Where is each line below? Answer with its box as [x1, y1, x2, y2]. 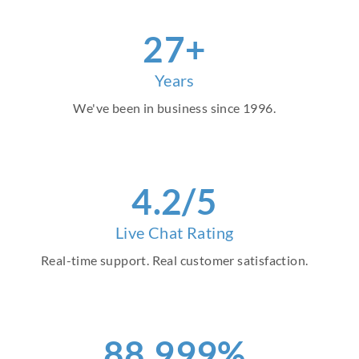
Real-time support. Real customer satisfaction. [41, 252, 309, 268]
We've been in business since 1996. [73, 100, 276, 116]
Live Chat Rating [115, 223, 234, 243]
